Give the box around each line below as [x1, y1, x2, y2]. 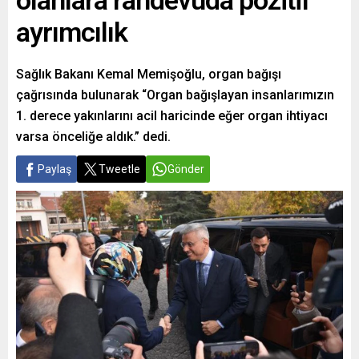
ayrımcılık [16, 16, 127, 48]
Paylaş [38, 163, 71, 175]
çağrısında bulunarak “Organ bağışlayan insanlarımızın [16, 87, 334, 103]
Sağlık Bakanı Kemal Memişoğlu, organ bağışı [16, 67, 281, 82]
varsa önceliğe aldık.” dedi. [16, 129, 171, 144]
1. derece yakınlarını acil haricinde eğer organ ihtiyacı [16, 108, 328, 123]
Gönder [167, 163, 204, 175]
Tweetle [99, 163, 140, 175]
